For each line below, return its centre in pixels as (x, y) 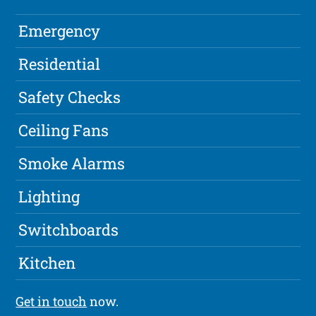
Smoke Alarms (72, 164)
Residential (60, 64)
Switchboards (69, 230)
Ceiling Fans (64, 130)
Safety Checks (70, 97)
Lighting (49, 197)
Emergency (60, 31)
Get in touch (51, 302)
